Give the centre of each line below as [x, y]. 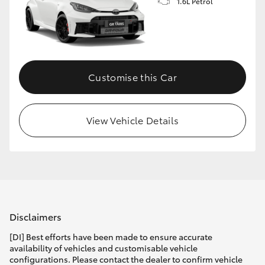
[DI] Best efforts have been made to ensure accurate [111, 237]
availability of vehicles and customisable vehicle [104, 248]
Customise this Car [132, 77]
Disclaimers [35, 216]
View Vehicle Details [132, 120]
